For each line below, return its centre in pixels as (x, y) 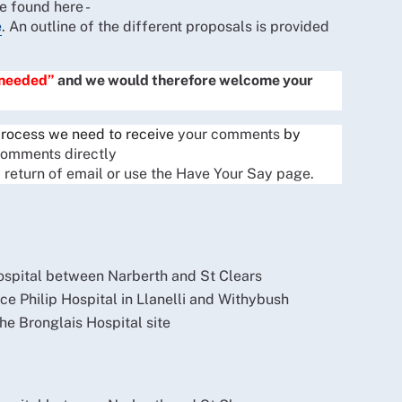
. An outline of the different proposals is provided (166, 26)
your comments (231, 134)
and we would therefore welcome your (185, 80)
